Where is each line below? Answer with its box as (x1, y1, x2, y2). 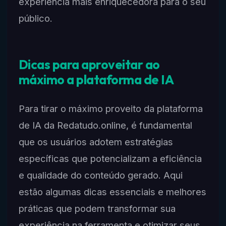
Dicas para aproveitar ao (18, 56, 160, 73)
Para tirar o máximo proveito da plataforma (18, 102, 203, 114)
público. (18, 12, 52, 24)
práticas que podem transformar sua (18, 202, 176, 214)
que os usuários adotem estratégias (18, 136, 173, 147)
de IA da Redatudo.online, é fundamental (18, 119, 192, 131)
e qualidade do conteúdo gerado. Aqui (18, 169, 183, 181)
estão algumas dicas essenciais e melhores (18, 186, 206, 197)
